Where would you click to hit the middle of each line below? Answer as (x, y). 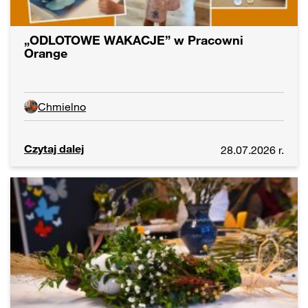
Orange (46, 53)
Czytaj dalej (54, 148)
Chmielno (62, 106)
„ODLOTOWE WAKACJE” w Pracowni (134, 40)
